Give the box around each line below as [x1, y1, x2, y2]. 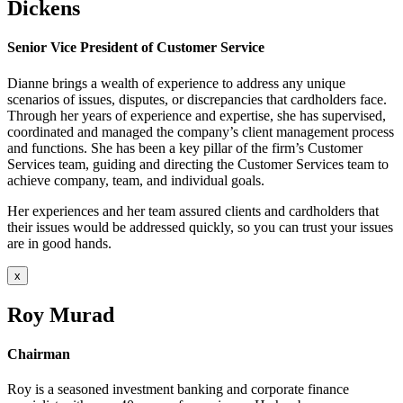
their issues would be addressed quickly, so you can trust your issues [7, 219, 393, 235]
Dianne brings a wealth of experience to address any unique [7, 75, 345, 91]
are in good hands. [7, 235, 112, 251]
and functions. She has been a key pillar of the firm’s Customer [7, 139, 363, 156]
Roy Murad [7, 302, 114, 327]
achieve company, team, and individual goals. [7, 172, 264, 188]
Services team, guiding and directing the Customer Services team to [7, 156, 389, 172]
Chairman [7, 345, 70, 362]
